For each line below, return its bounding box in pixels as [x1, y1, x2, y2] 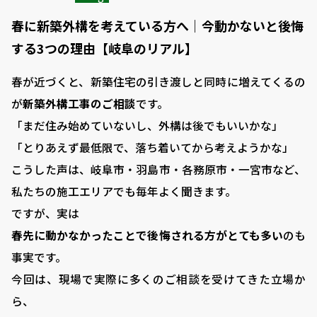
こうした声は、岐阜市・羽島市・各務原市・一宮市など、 [11, 161, 306, 178]
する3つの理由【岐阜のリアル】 [11, 39, 197, 57]
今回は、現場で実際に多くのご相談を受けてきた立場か [11, 271, 306, 287]
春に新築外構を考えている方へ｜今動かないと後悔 [11, 16, 304, 35]
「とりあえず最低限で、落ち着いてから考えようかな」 [11, 139, 294, 156]
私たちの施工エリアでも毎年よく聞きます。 [11, 183, 236, 200]
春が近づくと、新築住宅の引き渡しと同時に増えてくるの [11, 74, 306, 90]
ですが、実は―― [11, 205, 79, 221]
